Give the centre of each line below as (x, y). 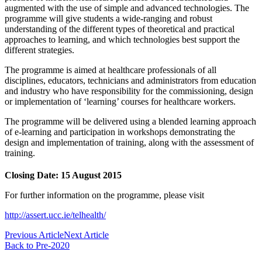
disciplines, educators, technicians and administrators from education (130, 81)
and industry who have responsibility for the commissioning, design (129, 91)
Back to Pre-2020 (37, 246)
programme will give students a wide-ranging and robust (108, 19)
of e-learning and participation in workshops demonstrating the (120, 132)
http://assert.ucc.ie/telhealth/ (55, 215)
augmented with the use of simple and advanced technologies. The (127, 8)
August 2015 (97, 175)
